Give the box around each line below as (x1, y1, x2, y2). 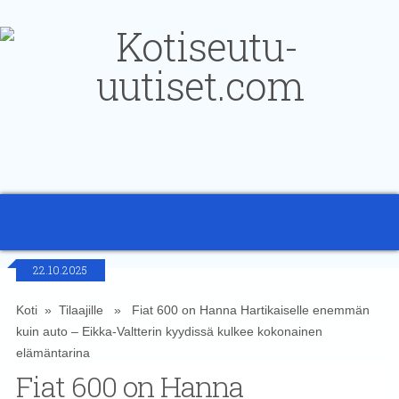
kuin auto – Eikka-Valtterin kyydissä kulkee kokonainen (15, 324, 322, 338)
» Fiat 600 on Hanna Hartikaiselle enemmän (102, 303, 370, 317)
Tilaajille (58, 303, 103, 317)
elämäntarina (15, 346, 90, 360)
